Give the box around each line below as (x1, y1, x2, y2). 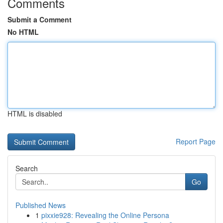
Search (15, 163, 38, 173)
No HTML (7, 27, 39, 37)
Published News (15, 200, 66, 210)
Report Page (176, 136, 216, 146)
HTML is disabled (7, 109, 62, 118)
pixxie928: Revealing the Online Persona (41, 210, 169, 220)
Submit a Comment (7, 14, 72, 24)
